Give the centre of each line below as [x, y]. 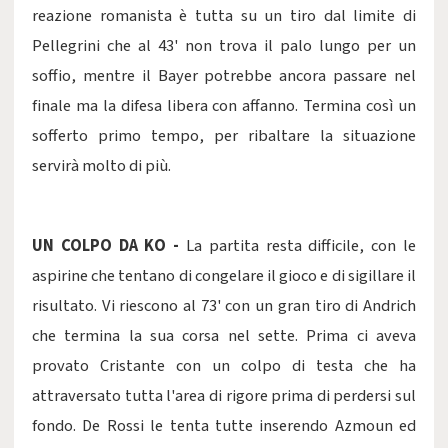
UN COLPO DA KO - [109, 246]
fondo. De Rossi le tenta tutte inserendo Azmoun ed [224, 426]
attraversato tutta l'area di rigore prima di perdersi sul [224, 396]
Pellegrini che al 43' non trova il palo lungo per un [224, 46]
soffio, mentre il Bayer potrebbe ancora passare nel [224, 76]
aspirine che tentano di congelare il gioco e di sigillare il [224, 276]
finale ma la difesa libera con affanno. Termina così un [224, 106]
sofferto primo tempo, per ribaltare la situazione [224, 136]
